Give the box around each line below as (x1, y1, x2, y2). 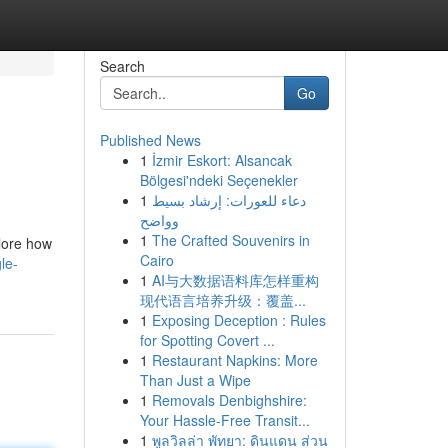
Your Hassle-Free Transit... (139, 410, 310, 430)
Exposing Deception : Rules (151, 310, 326, 330)
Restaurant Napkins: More (151, 350, 318, 370)
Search (99, 56, 145, 76)
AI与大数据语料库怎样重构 (151, 270, 319, 290)
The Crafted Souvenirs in (151, 230, 310, 250)
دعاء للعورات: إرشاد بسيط (151, 190, 306, 210)
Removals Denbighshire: (151, 390, 307, 410)
